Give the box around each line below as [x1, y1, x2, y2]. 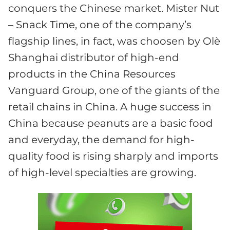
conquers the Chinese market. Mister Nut [8, 2, 219, 14]
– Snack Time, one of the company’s [8, 18, 191, 31]
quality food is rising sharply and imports [8, 149, 218, 162]
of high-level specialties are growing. [8, 166, 196, 179]
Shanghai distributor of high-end [8, 51, 179, 64]
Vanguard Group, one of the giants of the [8, 84, 220, 97]
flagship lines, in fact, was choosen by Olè [8, 34, 220, 47]
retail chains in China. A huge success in [8, 100, 212, 113]
